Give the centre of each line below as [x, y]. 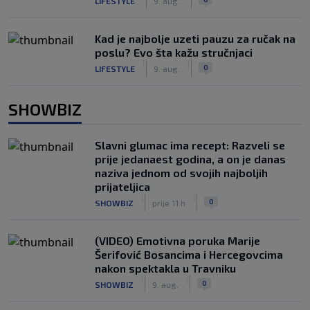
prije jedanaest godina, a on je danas [190, 159]
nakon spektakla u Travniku [165, 268]
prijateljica [122, 186]
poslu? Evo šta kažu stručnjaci [174, 52]
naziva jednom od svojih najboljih [181, 173]
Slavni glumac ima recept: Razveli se [190, 145]
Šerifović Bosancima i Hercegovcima [189, 254]
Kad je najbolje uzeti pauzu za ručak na [195, 38]
